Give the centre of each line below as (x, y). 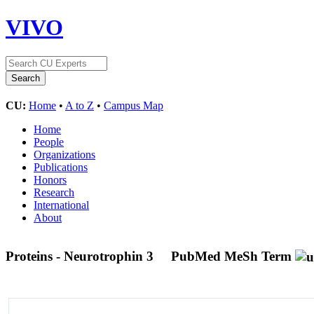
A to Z (80, 105)
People (49, 142)
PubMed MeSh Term (231, 256)
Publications (61, 167)
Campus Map (134, 105)
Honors (50, 179)
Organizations (64, 154)
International (61, 205)
